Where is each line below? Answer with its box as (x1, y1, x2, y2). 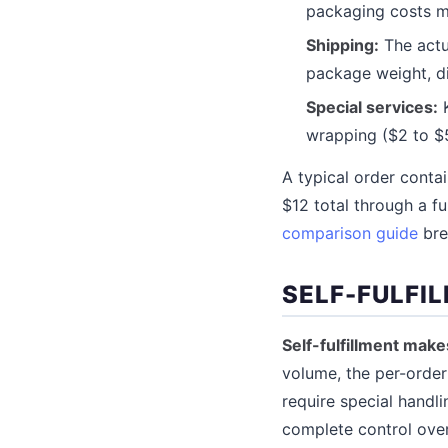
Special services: (306, 96, 438, 117)
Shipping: (306, 34, 379, 55)
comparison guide (282, 222, 418, 243)
